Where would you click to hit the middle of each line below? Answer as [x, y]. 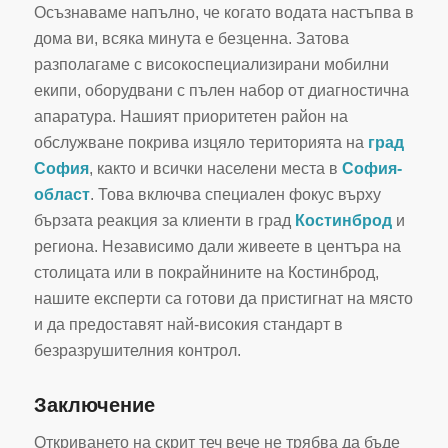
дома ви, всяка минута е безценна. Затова [191, 39]
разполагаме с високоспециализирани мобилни [211, 65]
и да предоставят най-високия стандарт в [188, 325]
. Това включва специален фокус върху [235, 195]
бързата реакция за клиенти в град [164, 221]
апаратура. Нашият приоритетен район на [190, 117]
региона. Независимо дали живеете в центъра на [217, 247]
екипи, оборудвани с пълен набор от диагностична [221, 91]
